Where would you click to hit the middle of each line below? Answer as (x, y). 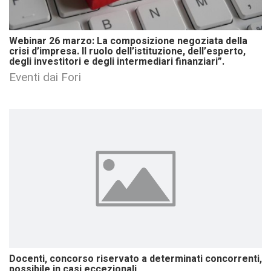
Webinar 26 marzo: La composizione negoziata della (128, 41)
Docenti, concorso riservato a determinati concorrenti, (135, 259)
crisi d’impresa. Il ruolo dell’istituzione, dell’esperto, (127, 51)
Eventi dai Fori (45, 77)
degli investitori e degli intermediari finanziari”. (117, 61)
